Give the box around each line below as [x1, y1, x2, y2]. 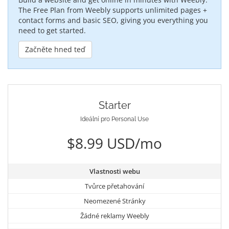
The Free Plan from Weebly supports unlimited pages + [18, 5, 207, 15]
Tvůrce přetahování [85, 181, 144, 191]
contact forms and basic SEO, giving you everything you [18, 15, 208, 25]
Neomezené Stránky [83, 196, 146, 205]
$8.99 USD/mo [67, 133, 162, 153]
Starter [98, 99, 131, 111]
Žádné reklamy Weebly [80, 211, 149, 220]
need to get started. [18, 25, 86, 35]
